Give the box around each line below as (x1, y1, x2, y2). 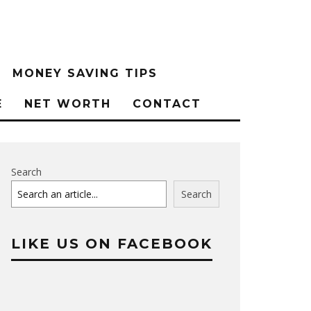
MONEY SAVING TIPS (12, 67, 158, 80)
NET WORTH (24, 97, 111, 110)
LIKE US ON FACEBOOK (11, 235, 212, 252)
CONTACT (133, 97, 201, 110)
